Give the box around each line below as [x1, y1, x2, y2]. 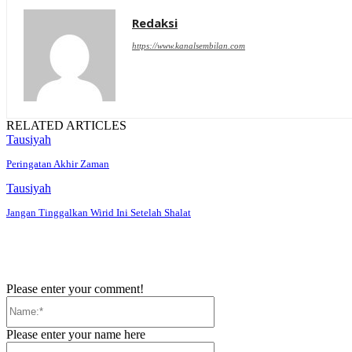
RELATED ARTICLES [6, 119, 126, 133]
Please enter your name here [6, 327, 145, 341]
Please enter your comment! [6, 281, 144, 295]
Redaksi [132, 15, 178, 31]
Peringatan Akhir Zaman [6, 158, 109, 170]
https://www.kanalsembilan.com [132, 41, 245, 51]
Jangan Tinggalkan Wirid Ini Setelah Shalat [6, 207, 191, 219]
